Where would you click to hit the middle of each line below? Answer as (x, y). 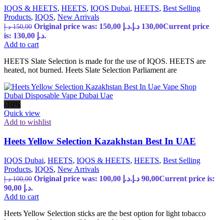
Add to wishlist (27, 122)
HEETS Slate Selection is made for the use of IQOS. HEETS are (105, 61)
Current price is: (187, 178)
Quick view (22, 113)
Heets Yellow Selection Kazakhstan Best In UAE (100, 141)
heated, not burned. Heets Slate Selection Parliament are (90, 70)
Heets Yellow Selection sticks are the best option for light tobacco (105, 213)
